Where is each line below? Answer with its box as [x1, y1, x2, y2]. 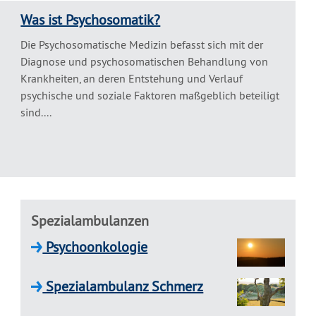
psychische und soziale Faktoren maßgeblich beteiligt [20, 88, 280, 103]
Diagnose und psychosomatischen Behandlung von [20, 54, 269, 69]
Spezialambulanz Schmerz [42, 277, 204, 296]
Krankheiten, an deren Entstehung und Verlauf [20, 71, 243, 86]
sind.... [20, 105, 52, 120]
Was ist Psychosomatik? [20, 11, 161, 29]
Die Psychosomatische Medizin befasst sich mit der [20, 37, 264, 52]
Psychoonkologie [42, 238, 148, 256]
